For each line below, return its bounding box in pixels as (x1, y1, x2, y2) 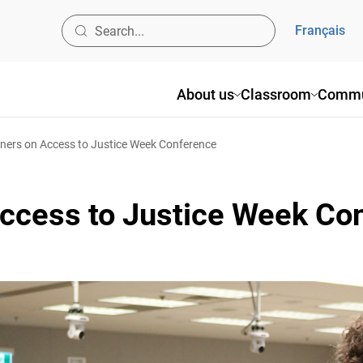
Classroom (234, 86, 305, 103)
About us (170, 86, 228, 103)
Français (288, 23, 340, 38)
